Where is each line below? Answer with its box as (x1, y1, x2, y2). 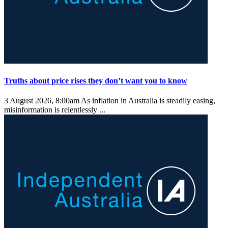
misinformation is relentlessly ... (4, 105, 107, 115)
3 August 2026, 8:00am (4, 96, 79, 105)
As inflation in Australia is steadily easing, (79, 96, 215, 105)
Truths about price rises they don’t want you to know (4, 76, 187, 85)
